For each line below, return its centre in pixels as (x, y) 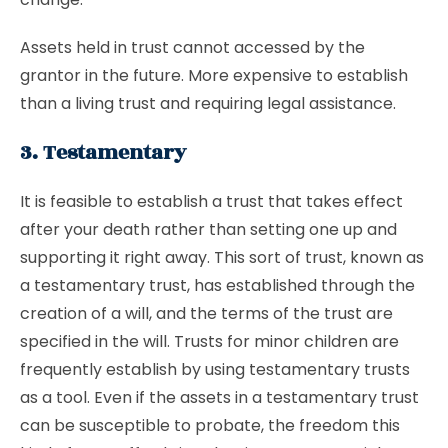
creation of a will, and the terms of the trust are (206, 313)
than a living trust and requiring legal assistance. (208, 103)
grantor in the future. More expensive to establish (214, 75)
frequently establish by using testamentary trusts (215, 369)
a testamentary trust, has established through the (217, 285)
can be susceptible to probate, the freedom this (210, 425)
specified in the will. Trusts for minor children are (209, 341)
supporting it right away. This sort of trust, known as (222, 257)
